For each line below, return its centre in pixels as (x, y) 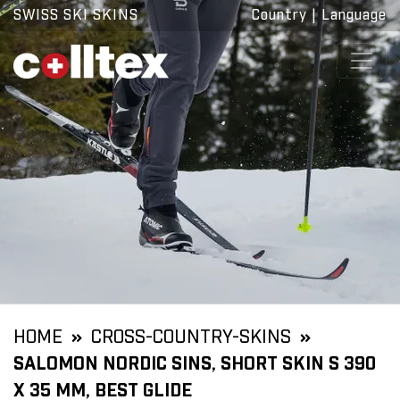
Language (354, 15)
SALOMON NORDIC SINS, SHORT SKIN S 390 (195, 364)
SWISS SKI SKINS (76, 15)
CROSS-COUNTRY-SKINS (191, 337)
